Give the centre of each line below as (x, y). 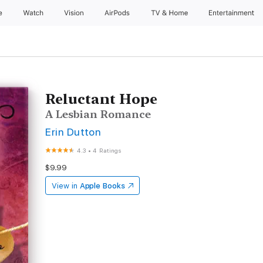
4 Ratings (107, 150)
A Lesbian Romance (98, 114)
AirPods (118, 13)
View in (65, 186)
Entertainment (233, 13)
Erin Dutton (73, 132)
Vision (74, 13)
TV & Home (170, 13)
